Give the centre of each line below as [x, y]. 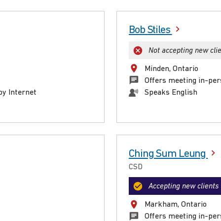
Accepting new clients [184, 187]
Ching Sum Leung [168, 154]
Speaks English [171, 92]
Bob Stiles [150, 30]
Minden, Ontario [171, 69]
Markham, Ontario [176, 205]
